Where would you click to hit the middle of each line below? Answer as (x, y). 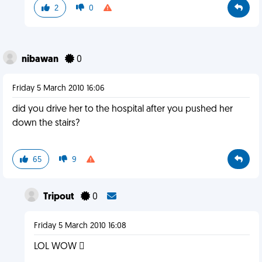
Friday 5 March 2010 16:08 (80, 226)
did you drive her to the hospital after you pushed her (123, 109)
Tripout (59, 197)
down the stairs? (46, 123)
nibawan (41, 60)
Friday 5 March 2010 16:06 (58, 89)
